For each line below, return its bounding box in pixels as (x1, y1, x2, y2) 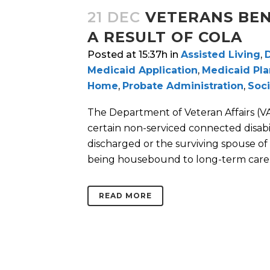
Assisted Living (181, 49, 260, 61)
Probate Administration (122, 80, 243, 92)
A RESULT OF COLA (87, 28, 242, 46)
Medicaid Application (87, 64, 198, 77)
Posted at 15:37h (87, 49, 168, 61)
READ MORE (99, 191, 152, 201)
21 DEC (87, 8, 140, 27)
